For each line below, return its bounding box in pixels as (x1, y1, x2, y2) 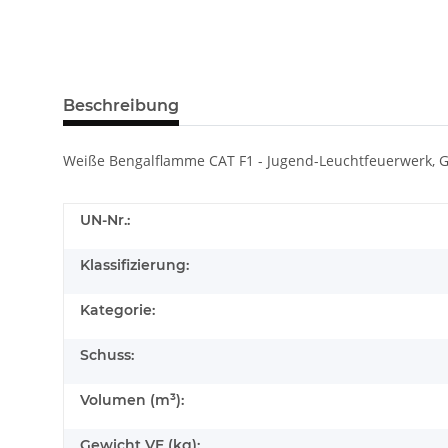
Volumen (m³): (80, 391, 184, 410)
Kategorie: (80, 301, 155, 320)
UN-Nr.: (80, 211, 130, 230)
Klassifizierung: (80, 256, 189, 275)
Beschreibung (63, 96, 179, 116)
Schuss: (80, 346, 134, 365)
